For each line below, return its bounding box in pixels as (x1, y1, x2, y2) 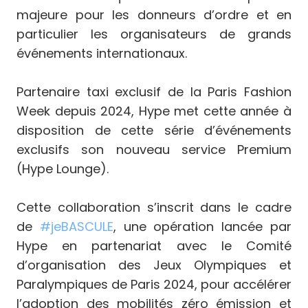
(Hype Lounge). (16, 159, 109, 177)
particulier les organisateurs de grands (16, 25, 291, 43)
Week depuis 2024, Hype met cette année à (16, 102, 291, 120)
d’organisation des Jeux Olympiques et (16, 256, 291, 274)
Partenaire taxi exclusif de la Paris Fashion (16, 82, 291, 100)
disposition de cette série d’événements (16, 121, 291, 139)
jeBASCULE (50, 217, 113, 235)
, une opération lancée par (113, 217, 292, 235)
